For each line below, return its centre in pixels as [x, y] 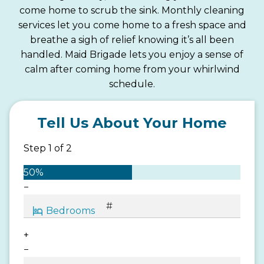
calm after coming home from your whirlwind [132, 69]
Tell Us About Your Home [132, 123]
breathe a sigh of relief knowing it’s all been [132, 39]
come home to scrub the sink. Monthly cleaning [132, 10]
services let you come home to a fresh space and [132, 25]
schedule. [132, 84]
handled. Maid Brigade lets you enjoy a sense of [132, 54]
